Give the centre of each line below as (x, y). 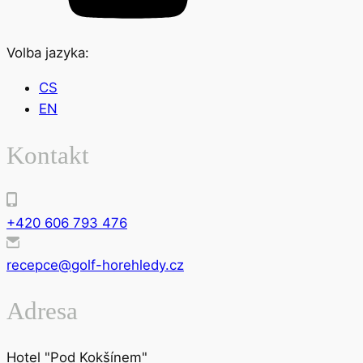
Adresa (42, 311)
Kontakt (48, 155)
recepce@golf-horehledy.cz (95, 265)
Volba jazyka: (48, 53)
